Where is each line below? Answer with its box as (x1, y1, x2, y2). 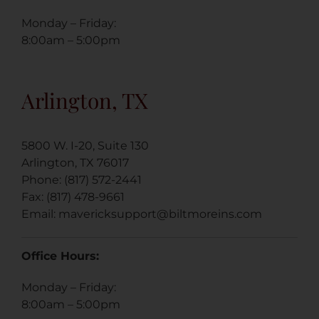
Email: (21, 206, 58, 221)
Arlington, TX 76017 (21, 155, 129, 169)
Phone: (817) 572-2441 (21, 172, 142, 187)
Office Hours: (21, 249, 99, 263)
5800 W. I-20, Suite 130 (21, 138, 149, 152)
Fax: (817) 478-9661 (21, 189, 125, 204)
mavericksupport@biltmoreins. (58, 206, 236, 221)
